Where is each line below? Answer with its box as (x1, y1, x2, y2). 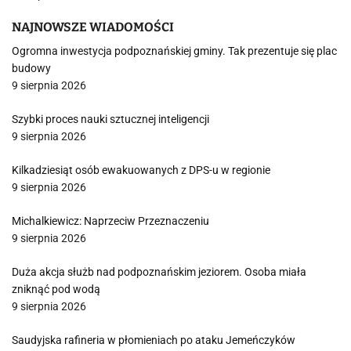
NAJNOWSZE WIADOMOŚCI (12, 20, 174, 35)
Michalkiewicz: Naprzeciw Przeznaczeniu (12, 215, 209, 228)
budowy (12, 62, 51, 75)
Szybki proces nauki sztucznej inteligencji (12, 113, 209, 126)
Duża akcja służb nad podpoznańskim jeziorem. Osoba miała (12, 266, 306, 279)
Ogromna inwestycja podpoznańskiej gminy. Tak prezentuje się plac (12, 45, 337, 58)
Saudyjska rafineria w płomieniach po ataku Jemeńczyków (12, 334, 295, 347)
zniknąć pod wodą (12, 283, 100, 296)
